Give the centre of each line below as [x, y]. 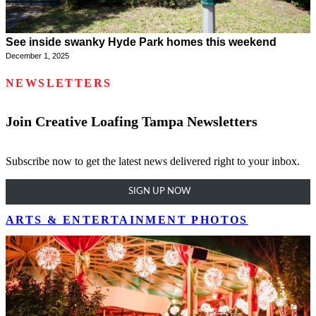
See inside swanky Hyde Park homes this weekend [141, 42]
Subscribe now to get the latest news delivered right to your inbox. [153, 161]
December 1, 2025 [37, 56]
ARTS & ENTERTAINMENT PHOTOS [127, 219]
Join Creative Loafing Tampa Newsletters [132, 121]
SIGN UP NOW [158, 192]
